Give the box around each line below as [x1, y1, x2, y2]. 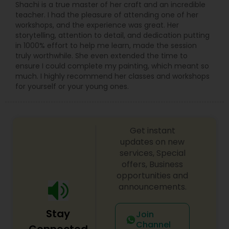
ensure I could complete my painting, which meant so [15, 61, 209, 71]
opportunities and [117, 170, 189, 181]
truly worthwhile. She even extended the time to [15, 51, 188, 61]
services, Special [119, 147, 186, 159]
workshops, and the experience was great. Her [15, 20, 179, 30]
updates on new [120, 136, 185, 148]
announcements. [118, 181, 187, 193]
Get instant [129, 125, 175, 136]
